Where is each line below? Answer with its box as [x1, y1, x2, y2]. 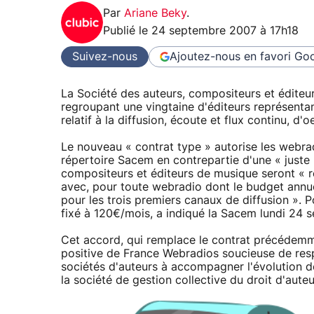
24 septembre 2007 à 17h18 [151, 25, 299, 37]
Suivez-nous [72, 50, 137, 62]
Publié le [103, 25, 151, 37]
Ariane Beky [124, 8, 186, 20]
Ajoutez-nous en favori [170, 50, 291, 62]
